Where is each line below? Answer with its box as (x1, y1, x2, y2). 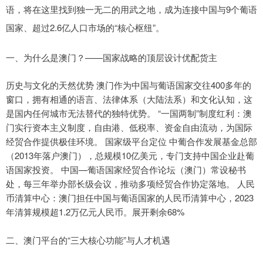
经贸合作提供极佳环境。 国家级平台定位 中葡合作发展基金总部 (6, 135, 257, 148)
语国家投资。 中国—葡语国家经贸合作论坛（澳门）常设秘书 (6, 163, 246, 176)
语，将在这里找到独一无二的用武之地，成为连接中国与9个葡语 (6, 3, 257, 16)
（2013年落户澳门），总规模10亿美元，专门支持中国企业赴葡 (6, 149, 254, 162)
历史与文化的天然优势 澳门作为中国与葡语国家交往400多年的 (6, 79, 251, 92)
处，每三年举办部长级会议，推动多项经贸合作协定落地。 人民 (6, 177, 255, 190)
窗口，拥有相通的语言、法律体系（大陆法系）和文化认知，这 (6, 93, 252, 106)
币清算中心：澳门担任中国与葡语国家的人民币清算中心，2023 (6, 191, 254, 204)
